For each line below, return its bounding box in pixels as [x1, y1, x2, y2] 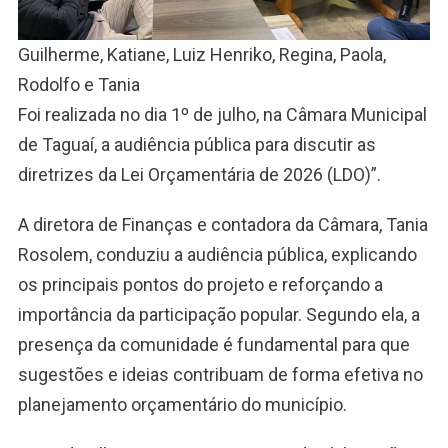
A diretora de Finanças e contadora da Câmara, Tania [17, 214, 428, 236]
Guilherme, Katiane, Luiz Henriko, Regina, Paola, [17, 44, 386, 66]
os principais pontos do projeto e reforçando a [17, 274, 383, 296]
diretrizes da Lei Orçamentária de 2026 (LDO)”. [17, 164, 381, 186]
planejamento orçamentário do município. [17, 394, 347, 416]
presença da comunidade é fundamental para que [17, 334, 410, 356]
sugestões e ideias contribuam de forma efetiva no [17, 364, 423, 386]
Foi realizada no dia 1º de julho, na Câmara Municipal [17, 104, 427, 126]
